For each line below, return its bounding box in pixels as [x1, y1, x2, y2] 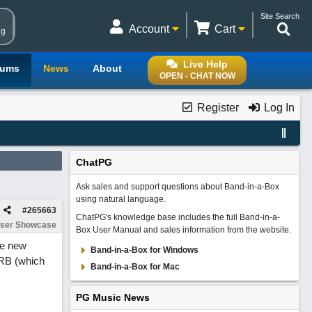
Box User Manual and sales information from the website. [75, 225, 291, 235]
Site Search [260, 12, 299, 20]
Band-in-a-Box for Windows [90, 245, 198, 255]
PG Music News [75, 292, 150, 303]
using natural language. [75, 194, 166, 204]
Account [129, 23, 172, 35]
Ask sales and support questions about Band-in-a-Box [75, 182, 279, 192]
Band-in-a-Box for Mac [90, 262, 180, 272]
